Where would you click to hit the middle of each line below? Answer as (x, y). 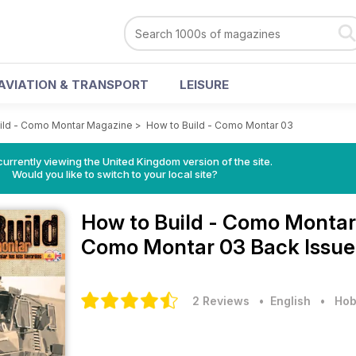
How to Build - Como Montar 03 (220, 125)
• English (282, 301)
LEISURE (204, 85)
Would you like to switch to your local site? (114, 174)
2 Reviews (221, 301)
